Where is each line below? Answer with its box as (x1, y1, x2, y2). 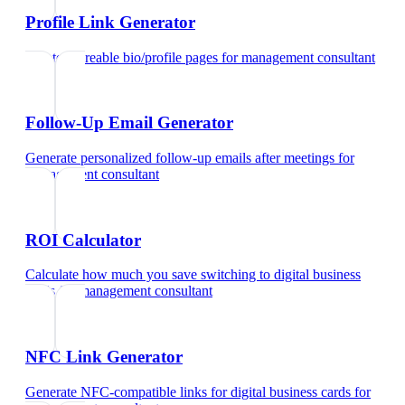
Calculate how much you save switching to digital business (25, 267, 361, 283)
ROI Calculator (25, 230, 141, 250)
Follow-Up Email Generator (25, 113, 233, 133)
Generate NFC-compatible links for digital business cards (25, 383, 351, 400)
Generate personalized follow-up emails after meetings (25, 149, 334, 165)
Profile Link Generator (25, 12, 195, 32)
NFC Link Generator (25, 347, 183, 367)
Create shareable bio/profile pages (25, 49, 218, 65)
